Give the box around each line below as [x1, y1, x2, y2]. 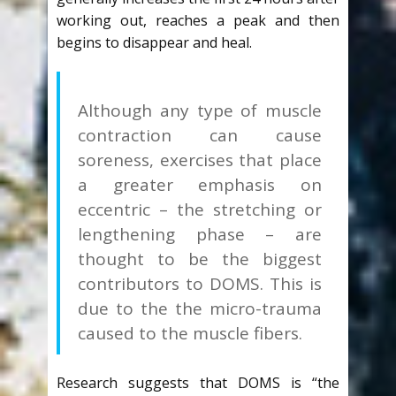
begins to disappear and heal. [57, 33, 252, 53]
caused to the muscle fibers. [78, 322, 302, 346]
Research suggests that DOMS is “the [57, 373, 339, 393]
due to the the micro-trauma [78, 297, 322, 321]
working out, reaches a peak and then [57, 11, 339, 31]
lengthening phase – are [78, 223, 322, 247]
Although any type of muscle [78, 99, 322, 123]
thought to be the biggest [78, 247, 322, 271]
